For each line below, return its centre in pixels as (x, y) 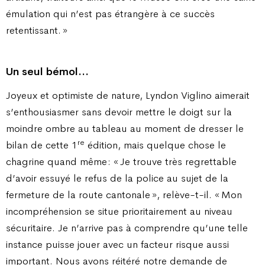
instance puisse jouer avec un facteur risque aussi (117, 245)
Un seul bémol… (47, 71)
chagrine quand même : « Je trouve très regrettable (121, 162)
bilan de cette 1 (42, 145)
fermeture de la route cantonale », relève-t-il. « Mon (124, 195)
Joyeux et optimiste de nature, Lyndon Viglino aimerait (128, 96)
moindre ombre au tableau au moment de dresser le (125, 129)
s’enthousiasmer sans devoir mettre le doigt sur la (119, 112)
